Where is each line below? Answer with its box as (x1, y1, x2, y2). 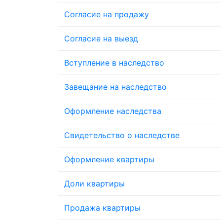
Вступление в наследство (64, 58, 164, 68)
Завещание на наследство (64, 82, 167, 92)
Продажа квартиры (64, 203, 141, 213)
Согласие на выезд (64, 34, 138, 44)
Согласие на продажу (64, 9, 149, 20)
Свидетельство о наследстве (64, 130, 180, 141)
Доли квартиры (64, 179, 125, 189)
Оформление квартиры (64, 154, 154, 165)
